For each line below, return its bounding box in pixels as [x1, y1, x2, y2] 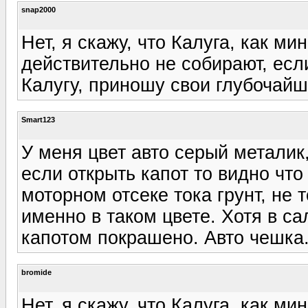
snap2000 [21, 5, 56, 14]
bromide [21, 267, 52, 276]
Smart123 [21, 115, 55, 124]
